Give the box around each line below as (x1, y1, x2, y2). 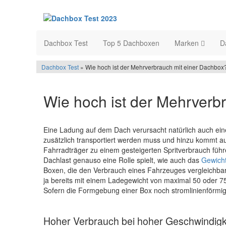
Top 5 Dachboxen (103, 38, 159, 48)
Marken (175, 38, 201, 48)
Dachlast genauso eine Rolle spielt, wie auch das (43, 155, 201, 165)
